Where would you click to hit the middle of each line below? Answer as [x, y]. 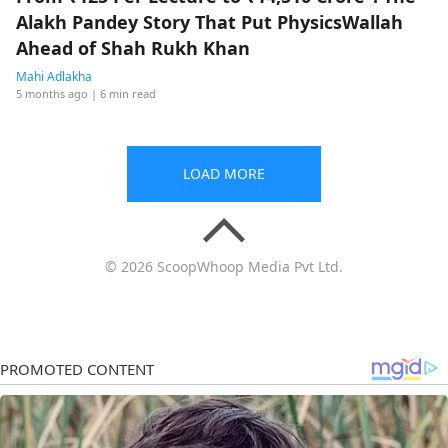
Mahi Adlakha [54, 76]
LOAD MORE [224, 173]
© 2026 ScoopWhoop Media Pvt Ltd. [224, 266]
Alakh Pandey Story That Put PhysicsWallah [209, 22]
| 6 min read [123, 93]
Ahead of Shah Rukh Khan [133, 48]
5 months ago [52, 93]
